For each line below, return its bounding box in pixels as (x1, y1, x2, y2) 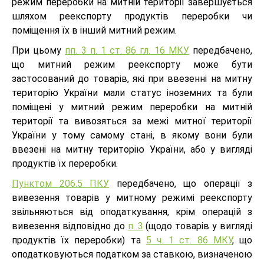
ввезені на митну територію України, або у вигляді (12, 143, 252, 155)
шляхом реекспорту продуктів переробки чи (12, 10, 252, 22)
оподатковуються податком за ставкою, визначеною (12, 248, 252, 260)
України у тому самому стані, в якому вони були (12, 129, 252, 141)
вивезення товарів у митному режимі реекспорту (12, 192, 252, 203)
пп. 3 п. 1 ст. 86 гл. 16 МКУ (65, 44, 189, 56)
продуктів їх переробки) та (12, 234, 146, 246)
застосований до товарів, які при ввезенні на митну (12, 72, 252, 84)
